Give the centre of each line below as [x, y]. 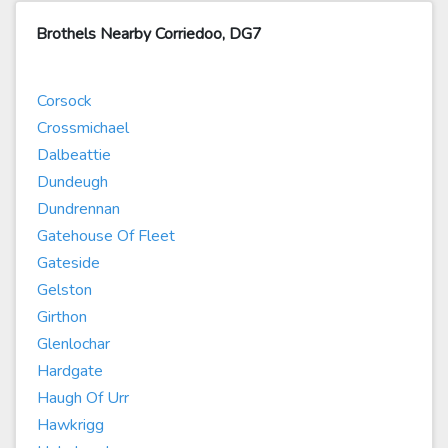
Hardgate [70, 371]
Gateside [68, 263]
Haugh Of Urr [83, 398]
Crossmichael [83, 128]
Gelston [64, 290]
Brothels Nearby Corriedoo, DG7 [149, 34]
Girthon [62, 317]
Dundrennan [78, 209]
